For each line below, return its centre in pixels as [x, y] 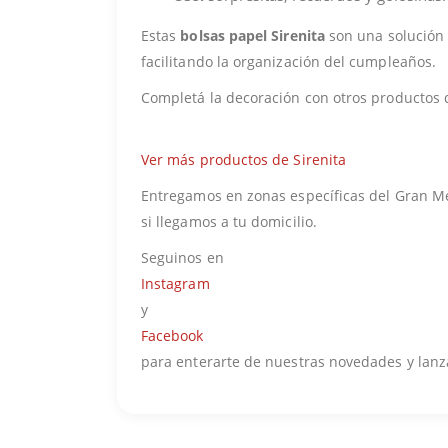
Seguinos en [182, 258]
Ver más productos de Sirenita [244, 160]
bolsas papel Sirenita [252, 36]
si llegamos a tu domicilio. [229, 222]
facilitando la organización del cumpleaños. [289, 62]
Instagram [175, 284]
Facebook [172, 336]
